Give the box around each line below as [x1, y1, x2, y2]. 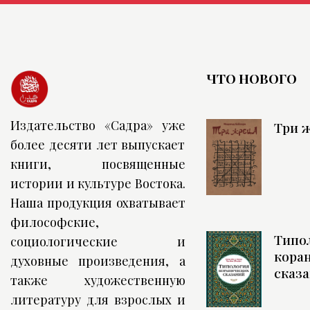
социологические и [10, 233, 185, 250]
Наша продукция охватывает [10, 194, 185, 212]
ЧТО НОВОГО [206, 69, 297, 88]
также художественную [10, 272, 185, 289]
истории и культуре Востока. [10, 175, 185, 192]
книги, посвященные [10, 156, 185, 173]
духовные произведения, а [10, 253, 185, 270]
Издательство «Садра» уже [10, 117, 185, 134]
